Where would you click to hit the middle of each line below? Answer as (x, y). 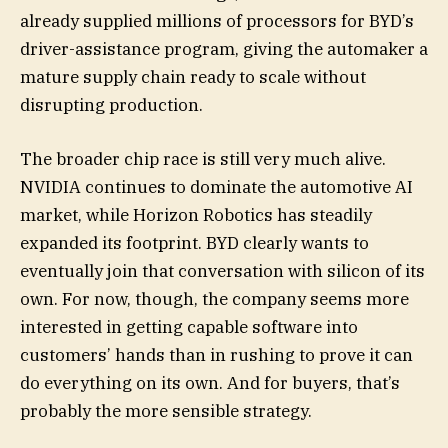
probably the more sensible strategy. (166, 411)
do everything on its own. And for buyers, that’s (210, 383)
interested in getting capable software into (189, 327)
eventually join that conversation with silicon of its (222, 271)
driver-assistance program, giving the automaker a (224, 48)
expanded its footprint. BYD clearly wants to (194, 243)
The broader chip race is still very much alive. (203, 159)
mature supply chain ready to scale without (193, 76)
